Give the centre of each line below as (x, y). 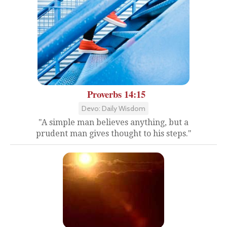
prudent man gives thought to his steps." (113, 134)
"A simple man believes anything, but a (113, 122)
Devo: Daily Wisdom (113, 108)
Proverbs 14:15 (116, 94)
